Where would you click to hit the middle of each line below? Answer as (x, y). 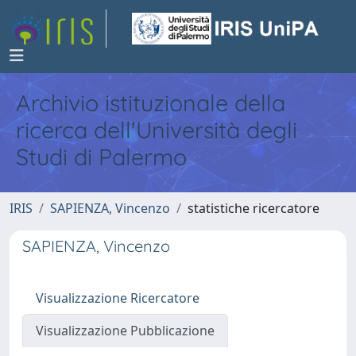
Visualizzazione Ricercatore (118, 298)
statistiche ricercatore (253, 208)
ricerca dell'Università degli (157, 130)
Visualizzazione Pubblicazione (125, 331)
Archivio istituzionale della (151, 103)
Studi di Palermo (101, 157)
